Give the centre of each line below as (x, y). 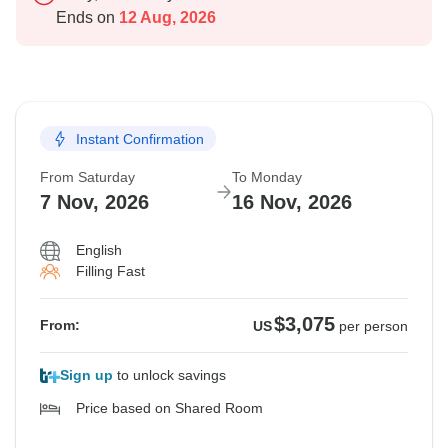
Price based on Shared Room (169, 408)
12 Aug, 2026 (165, 18)
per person (373, 326)
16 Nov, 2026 (292, 202)
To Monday (267, 177)
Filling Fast (110, 271)
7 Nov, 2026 (94, 202)
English (99, 250)
